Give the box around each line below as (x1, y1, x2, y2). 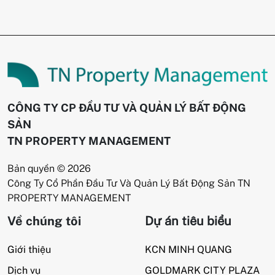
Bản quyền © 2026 (7, 162, 91, 174)
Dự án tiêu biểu (145, 213, 231, 228)
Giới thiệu (7, 243, 51, 255)
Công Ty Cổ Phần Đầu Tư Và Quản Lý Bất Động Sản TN (7, 177, 250, 189)
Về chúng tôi (7, 213, 81, 228)
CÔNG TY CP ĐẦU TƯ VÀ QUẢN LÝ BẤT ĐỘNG (7, 101, 246, 114)
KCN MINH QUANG (145, 243, 232, 255)
